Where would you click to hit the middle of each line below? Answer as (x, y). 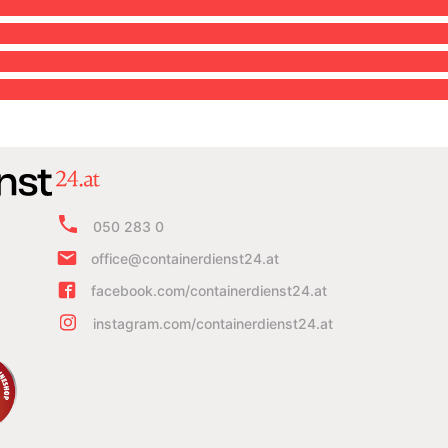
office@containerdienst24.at (185, 258)
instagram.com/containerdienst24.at (213, 323)
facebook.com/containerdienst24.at (209, 290)
